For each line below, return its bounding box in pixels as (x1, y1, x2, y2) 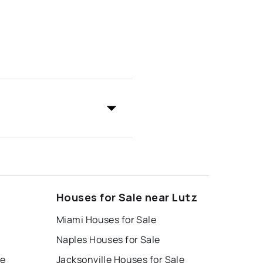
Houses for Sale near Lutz (56, 190, 197, 204)
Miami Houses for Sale (56, 213, 157, 226)
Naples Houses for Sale (56, 232, 160, 246)
